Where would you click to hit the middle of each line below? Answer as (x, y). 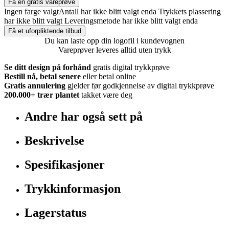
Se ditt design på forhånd (48, 67)
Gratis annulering (35, 85)
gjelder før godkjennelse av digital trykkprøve (141, 85)
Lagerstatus (55, 212)
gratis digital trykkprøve (131, 67)
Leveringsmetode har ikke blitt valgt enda (131, 20)
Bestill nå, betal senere (42, 76)
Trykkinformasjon (73, 188)
